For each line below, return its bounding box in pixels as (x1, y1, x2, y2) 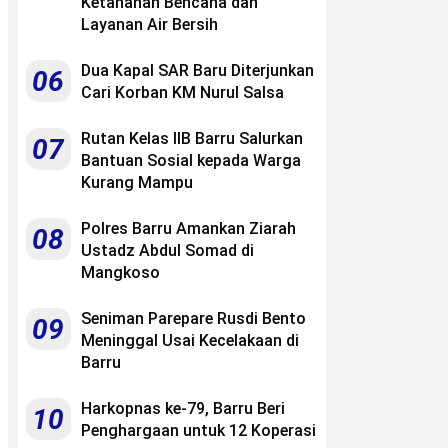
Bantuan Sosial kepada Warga (81, 150, 301, 170)
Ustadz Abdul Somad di (81, 240, 254, 260)
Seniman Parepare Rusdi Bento (81, 308, 306, 328)
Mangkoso (81, 262, 160, 282)
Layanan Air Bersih (81, 14, 218, 34)
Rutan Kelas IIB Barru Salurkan (81, 128, 303, 148)
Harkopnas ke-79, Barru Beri (81, 398, 285, 418)
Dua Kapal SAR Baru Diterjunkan (81, 60, 314, 80)
